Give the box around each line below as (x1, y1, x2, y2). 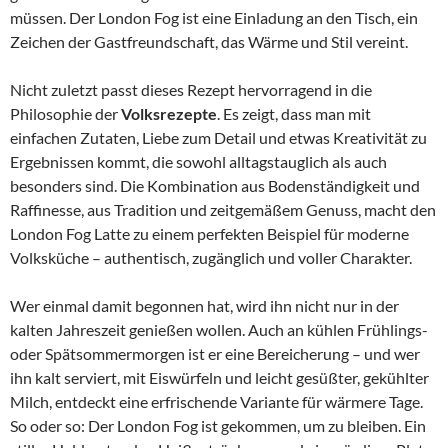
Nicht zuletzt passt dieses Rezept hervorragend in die (10, 80, 372, 99)
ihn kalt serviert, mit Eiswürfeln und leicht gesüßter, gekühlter (10, 368, 429, 387)
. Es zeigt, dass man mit (217, 104, 371, 123)
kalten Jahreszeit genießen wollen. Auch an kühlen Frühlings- (10, 320, 428, 339)
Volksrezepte (121, 104, 217, 123)
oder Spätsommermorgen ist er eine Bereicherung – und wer (10, 344, 420, 363)
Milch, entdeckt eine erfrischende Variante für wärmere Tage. (10, 392, 423, 411)
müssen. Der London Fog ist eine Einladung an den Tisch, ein (10, 8, 418, 27)
